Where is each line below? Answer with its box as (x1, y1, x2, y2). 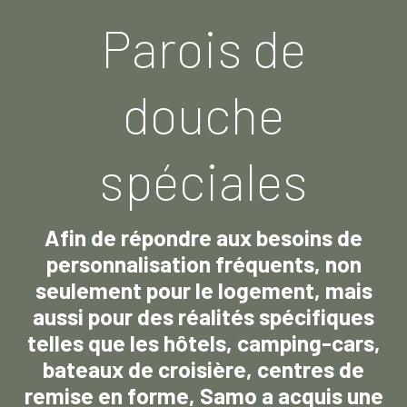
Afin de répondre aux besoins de (45, 223, 362, 252)
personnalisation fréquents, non (45, 250, 362, 278)
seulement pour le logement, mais (35, 276, 372, 304)
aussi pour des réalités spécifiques (33, 303, 374, 331)
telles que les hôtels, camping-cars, (26, 329, 381, 357)
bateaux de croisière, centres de (43, 355, 364, 383)
